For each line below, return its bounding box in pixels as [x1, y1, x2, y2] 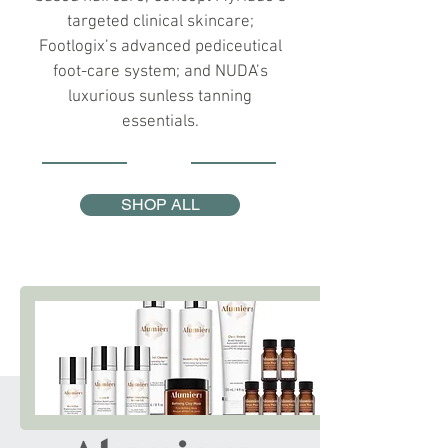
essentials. [121, 112, 199, 132]
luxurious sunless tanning [68, 87, 252, 107]
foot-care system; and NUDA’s [52, 62, 268, 82]
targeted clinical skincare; [66, 12, 254, 32]
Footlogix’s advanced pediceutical [38, 37, 282, 57]
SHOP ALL [120, 195, 200, 214]
